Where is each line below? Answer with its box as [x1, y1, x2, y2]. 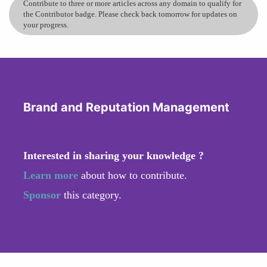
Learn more [23, 169, 78, 181]
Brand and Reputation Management [23, 100, 229, 114]
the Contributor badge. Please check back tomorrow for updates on [23, 9, 237, 18]
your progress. [23, 20, 69, 29]
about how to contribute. [78, 169, 187, 181]
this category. [64, 188, 122, 201]
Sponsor [23, 188, 64, 201]
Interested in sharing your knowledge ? [23, 149, 204, 162]
